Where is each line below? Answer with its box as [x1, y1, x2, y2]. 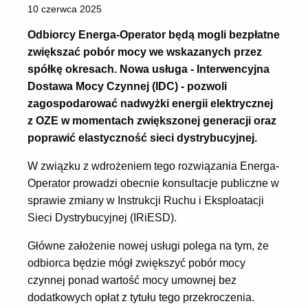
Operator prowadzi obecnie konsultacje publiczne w [27, 177, 279, 190]
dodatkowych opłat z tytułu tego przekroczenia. [27, 291, 254, 304]
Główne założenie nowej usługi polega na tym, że [27, 240, 269, 252]
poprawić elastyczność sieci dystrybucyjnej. [27, 132, 260, 144]
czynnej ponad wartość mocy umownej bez [27, 274, 236, 287]
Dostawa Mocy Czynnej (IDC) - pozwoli [27, 80, 227, 93]
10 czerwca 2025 [27, 3, 102, 15]
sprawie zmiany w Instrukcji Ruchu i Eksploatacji [27, 195, 264, 207]
